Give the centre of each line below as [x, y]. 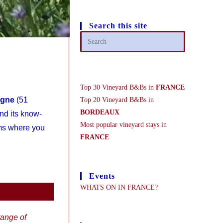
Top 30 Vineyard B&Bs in [118, 87]
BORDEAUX [100, 112]
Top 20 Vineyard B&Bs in [117, 100]
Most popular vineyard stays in [123, 125]
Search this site [118, 26]
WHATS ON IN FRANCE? [119, 187]
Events [102, 176]
